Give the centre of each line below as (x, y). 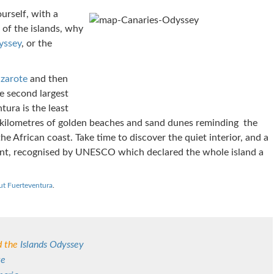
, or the (36, 43)
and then (47, 79)
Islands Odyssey (52, 245)
